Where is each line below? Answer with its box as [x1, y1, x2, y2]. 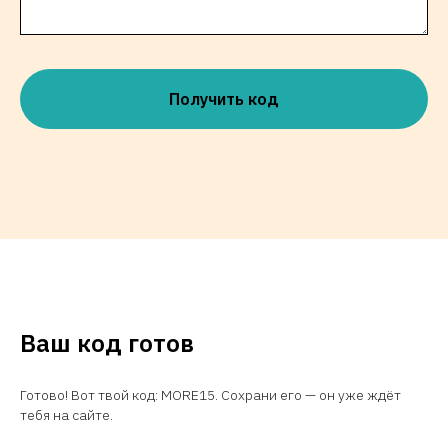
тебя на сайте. [20, 405, 113, 424]
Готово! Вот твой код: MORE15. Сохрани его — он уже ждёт [20, 385, 401, 404]
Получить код [169, 88, 279, 109]
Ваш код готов [20, 326, 194, 359]
